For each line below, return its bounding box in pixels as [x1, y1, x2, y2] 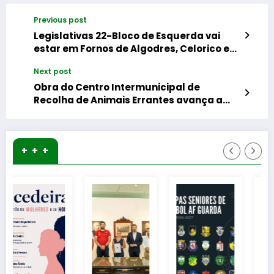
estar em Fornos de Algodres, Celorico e [34, 42, 229, 56]
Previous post [34, 15, 87, 26]
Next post [34, 66, 72, 77]
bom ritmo [34, 106, 85, 120]
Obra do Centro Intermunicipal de [34, 81, 200, 94]
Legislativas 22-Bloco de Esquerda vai [34, 29, 220, 43]
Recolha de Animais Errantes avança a [34, 94, 223, 107]
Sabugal [34, 55, 76, 68]
